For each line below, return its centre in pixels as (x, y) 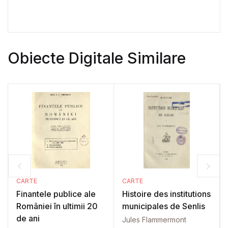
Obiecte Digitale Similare (97, 58)
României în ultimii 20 (57, 206)
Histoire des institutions (166, 194)
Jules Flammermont (154, 220)
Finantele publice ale (56, 194)
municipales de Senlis (164, 206)
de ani (28, 219)
